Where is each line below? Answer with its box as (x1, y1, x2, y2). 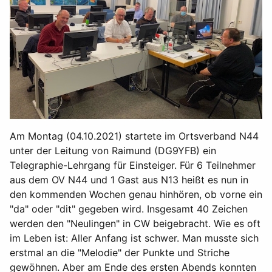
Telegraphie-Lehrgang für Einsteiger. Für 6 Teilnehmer (10, 159, 256, 171)
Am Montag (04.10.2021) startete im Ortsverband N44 (10, 130, 259, 142)
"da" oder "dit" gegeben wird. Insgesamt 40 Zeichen (10, 203, 248, 215)
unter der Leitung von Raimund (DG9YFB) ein (10, 144, 216, 157)
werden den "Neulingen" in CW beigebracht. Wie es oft (10, 217, 260, 229)
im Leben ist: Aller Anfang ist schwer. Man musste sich (10, 232, 259, 244)
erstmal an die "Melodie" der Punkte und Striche (10, 246, 229, 259)
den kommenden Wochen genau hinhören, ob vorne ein (10, 188, 262, 200)
